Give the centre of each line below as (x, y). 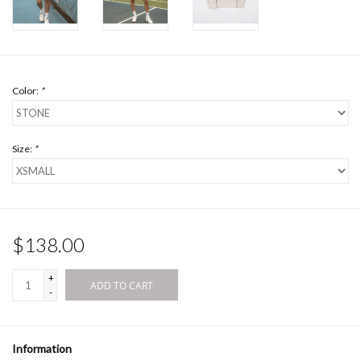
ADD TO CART (122, 286)
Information (42, 349)
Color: (26, 91)
